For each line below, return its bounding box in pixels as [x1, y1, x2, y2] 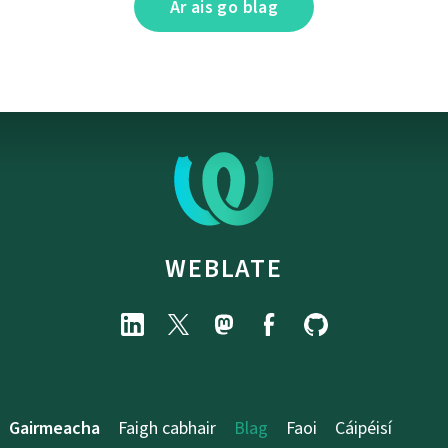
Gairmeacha [9, 416, 100, 441]
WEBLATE [165, 251, 283, 286]
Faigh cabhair [118, 416, 216, 441]
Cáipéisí [335, 416, 392, 441]
